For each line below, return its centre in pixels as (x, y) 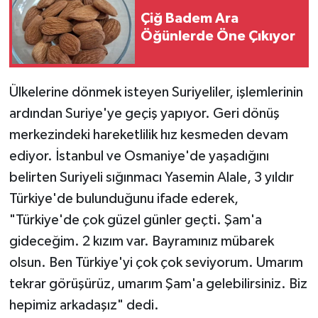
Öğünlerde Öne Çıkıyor (218, 36)
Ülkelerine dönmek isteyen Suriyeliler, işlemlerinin (156, 92)
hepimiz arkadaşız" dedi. (84, 305)
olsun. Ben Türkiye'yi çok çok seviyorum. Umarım (156, 262)
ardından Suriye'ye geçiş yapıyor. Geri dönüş (144, 113)
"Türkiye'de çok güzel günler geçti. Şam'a (135, 220)
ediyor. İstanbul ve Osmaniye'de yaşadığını (139, 156)
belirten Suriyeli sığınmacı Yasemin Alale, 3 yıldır (151, 177)
